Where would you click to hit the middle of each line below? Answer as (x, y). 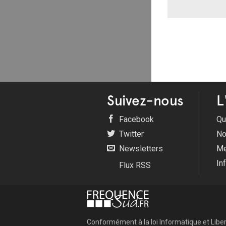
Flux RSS (134, 165)
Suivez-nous (145, 101)
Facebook (135, 120)
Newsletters (140, 149)
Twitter (130, 134)
